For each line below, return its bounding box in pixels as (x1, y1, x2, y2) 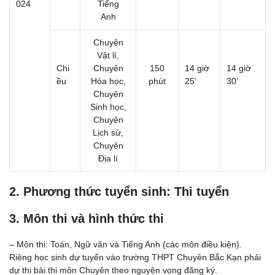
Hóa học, (90, 76, 126, 86)
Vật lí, (97, 50, 119, 60)
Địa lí (98, 153, 118, 163)
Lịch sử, (93, 128, 123, 137)
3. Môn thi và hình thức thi (9, 212, 164, 225)
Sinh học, (90, 102, 126, 112)
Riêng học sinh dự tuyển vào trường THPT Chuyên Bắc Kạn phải (9, 252, 261, 262)
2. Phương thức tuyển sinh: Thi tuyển (9, 185, 229, 198)
